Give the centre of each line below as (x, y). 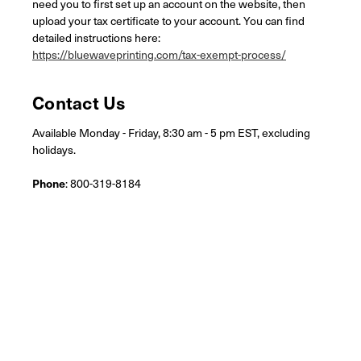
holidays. (54, 149)
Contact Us (79, 102)
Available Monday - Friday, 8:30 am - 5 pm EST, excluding (171, 132)
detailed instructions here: (96, 37)
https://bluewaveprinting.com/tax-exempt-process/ (159, 54)
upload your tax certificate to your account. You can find (168, 20)
